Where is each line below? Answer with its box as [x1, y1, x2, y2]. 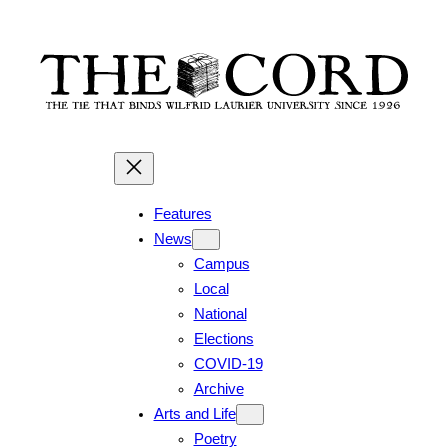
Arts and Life [153, 406, 236, 423]
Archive [193, 381, 244, 398]
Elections [193, 331, 254, 348]
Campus [193, 256, 250, 273]
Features [153, 206, 212, 223]
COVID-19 [193, 356, 263, 373]
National [193, 306, 247, 323]
